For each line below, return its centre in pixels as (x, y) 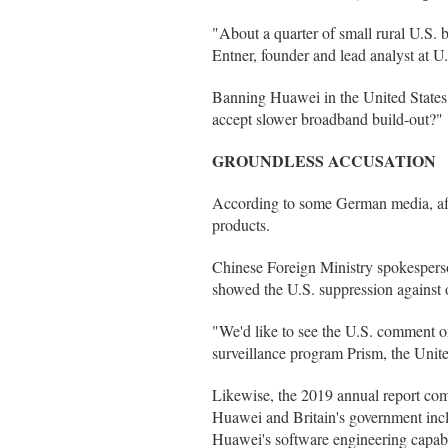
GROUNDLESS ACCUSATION (324, 160)
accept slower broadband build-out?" (327, 118)
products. (241, 224)
